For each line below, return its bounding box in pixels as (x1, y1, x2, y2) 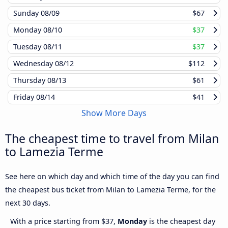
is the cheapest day (147, 216, 215, 226)
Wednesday (13, 58, 55, 68)
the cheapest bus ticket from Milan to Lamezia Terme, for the (5, 184, 216, 194)
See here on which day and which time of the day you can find (5, 171, 219, 181)
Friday (13, 92, 36, 102)
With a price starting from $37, (10, 216, 118, 226)
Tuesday (13, 41, 43, 51)
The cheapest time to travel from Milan (5, 130, 219, 147)
